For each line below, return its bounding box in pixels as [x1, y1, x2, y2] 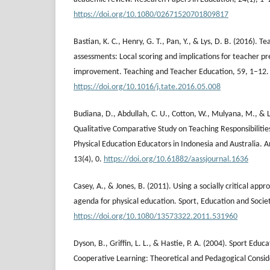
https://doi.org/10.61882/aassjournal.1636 [104, 154, 248, 164]
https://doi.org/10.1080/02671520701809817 [74, 10, 228, 19]
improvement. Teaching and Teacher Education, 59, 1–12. [74, 67, 269, 77]
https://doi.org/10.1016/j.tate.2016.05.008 [74, 82, 221, 92]
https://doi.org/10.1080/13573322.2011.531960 [74, 212, 237, 221]
